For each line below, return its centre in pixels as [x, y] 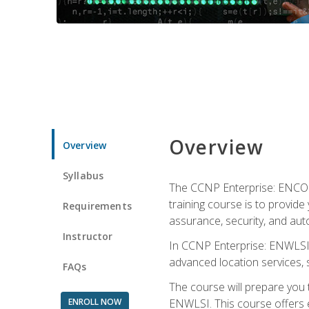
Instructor [88, 236]
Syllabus [83, 175]
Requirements [97, 206]
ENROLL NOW [94, 301]
